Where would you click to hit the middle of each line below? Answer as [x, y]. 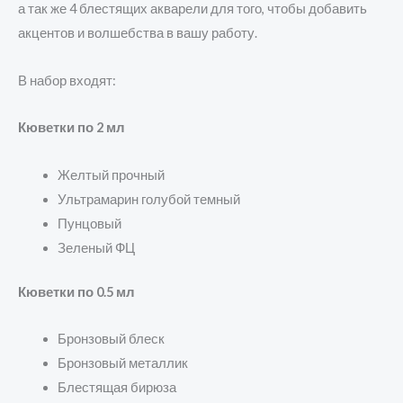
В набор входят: [67, 80]
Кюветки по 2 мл [72, 128]
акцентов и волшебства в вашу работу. [138, 33]
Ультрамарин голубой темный [148, 199]
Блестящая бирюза [116, 388]
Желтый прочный [111, 175]
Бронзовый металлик [122, 363]
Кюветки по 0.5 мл [76, 291]
